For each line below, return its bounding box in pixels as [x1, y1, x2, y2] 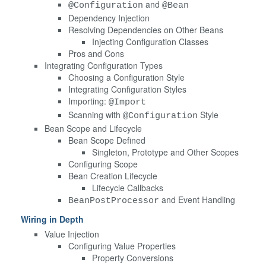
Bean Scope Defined [68, 134, 145, 146]
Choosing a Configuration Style [68, 71, 185, 83]
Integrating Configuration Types [45, 59, 163, 71]
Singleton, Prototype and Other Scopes [92, 145, 239, 158]
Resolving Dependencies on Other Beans [68, 23, 223, 36]
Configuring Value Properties [68, 239, 176, 252]
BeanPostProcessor [68, 195, 159, 206]
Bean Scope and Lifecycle [45, 122, 142, 134]
